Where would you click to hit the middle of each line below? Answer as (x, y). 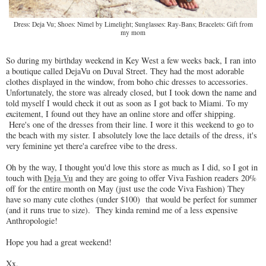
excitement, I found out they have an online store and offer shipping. (121, 113)
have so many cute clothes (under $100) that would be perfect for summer (132, 199)
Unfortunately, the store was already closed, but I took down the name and (131, 92)
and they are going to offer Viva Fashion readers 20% (165, 178)
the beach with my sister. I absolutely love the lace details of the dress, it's (132, 135)
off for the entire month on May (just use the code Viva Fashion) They (125, 188)
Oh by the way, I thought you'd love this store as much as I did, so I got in (132, 167)
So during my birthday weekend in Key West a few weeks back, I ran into (131, 60)
